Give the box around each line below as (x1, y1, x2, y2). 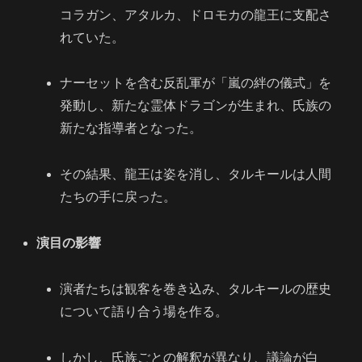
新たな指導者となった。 (60, 121, 203, 136)
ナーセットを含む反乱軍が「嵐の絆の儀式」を (60, 76, 332, 90)
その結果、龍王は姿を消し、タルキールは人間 (60, 167, 332, 182)
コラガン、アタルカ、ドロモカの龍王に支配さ (60, 7, 332, 22)
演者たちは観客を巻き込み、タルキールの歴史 (60, 281, 332, 296)
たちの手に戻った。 (60, 190, 177, 204)
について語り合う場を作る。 (60, 304, 229, 318)
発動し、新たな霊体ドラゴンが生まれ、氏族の (60, 99, 332, 113)
